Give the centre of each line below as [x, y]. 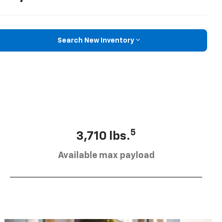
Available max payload [106, 155]
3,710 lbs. [103, 136]
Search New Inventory [96, 40]
